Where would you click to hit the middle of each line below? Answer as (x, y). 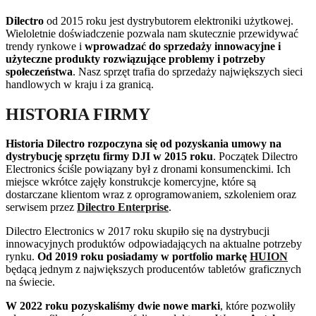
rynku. (22, 257)
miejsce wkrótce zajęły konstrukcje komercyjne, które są (131, 182)
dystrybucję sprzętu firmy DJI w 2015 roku (109, 157)
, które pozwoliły (258, 306)
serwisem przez (41, 207)
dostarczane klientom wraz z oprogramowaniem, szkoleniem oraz (151, 195)
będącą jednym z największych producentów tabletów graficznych (153, 269)
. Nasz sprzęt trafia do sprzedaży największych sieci (188, 71)
